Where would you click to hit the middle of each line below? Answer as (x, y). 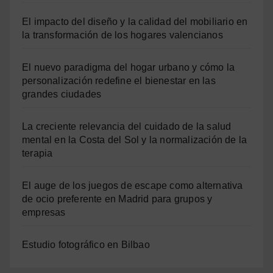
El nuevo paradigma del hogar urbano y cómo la (129, 68)
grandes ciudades (62, 94)
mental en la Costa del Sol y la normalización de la (135, 140)
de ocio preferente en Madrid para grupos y (117, 199)
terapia (37, 154)
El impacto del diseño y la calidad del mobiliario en (135, 22)
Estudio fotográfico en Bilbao (86, 245)
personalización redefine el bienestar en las (119, 81)
